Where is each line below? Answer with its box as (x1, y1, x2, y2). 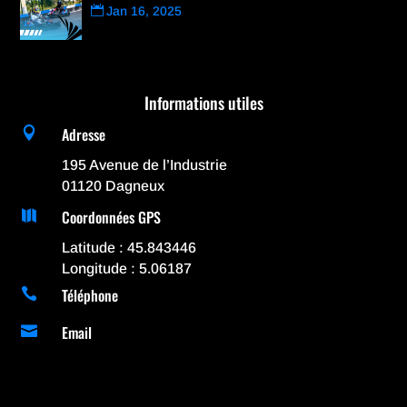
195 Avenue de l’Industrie (61, 156, 227, 173)
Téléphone (61, 284, 118, 307)
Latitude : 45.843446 (61, 239, 196, 255)
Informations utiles (144, 90, 263, 114)
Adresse (61, 123, 105, 145)
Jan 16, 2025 (105, 3, 182, 18)
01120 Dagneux (61, 177, 164, 194)
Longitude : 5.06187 (61, 260, 192, 276)
